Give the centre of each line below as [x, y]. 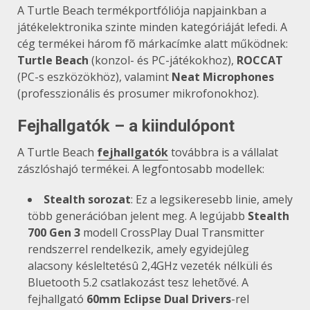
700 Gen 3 [54, 232]
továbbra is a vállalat [223, 152]
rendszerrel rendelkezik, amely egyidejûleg [138, 249]
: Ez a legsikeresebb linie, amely [212, 199]
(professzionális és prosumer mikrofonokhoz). [138, 93]
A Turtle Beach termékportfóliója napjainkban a [142, 10]
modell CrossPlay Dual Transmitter [172, 232]
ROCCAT [260, 60]
